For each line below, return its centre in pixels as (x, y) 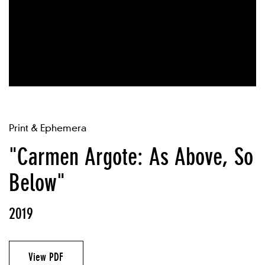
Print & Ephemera (48, 128)
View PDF (46, 257)
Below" (37, 183)
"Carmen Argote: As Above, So (131, 157)
